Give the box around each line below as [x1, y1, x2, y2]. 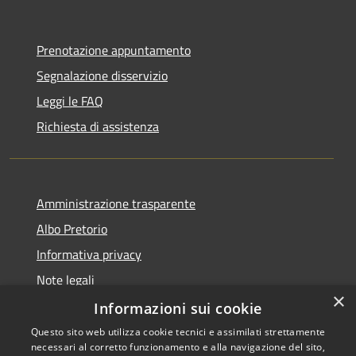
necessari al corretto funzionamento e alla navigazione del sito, [30, 340, 326, 354]
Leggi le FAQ [37, 91, 103, 110]
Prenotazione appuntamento [37, 40, 191, 60]
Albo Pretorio [37, 219, 107, 238]
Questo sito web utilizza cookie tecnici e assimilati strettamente [30, 325, 326, 339]
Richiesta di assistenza [37, 116, 159, 136]
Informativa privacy [37, 244, 141, 264]
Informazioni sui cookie [94, 299, 262, 318]
